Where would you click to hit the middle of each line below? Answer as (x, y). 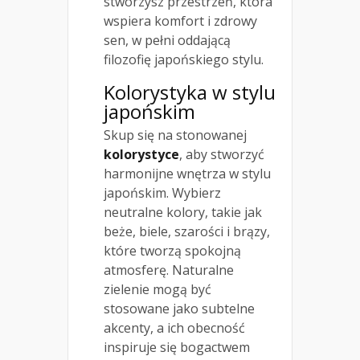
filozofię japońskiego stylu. (184, 59)
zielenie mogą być (157, 289)
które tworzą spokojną (172, 250)
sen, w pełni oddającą (167, 40)
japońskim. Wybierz (162, 192)
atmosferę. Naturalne (169, 270)
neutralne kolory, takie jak (183, 212)
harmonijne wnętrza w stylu (187, 173)
